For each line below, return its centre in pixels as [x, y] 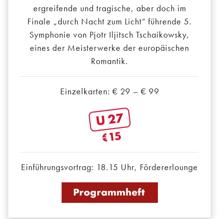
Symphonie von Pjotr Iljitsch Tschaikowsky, [109, 35]
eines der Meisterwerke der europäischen [109, 48]
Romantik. [109, 61]
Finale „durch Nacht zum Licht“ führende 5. [109, 22]
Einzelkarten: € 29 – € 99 [109, 91]
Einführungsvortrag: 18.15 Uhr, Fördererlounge [109, 167]
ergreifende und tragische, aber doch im [109, 8]
